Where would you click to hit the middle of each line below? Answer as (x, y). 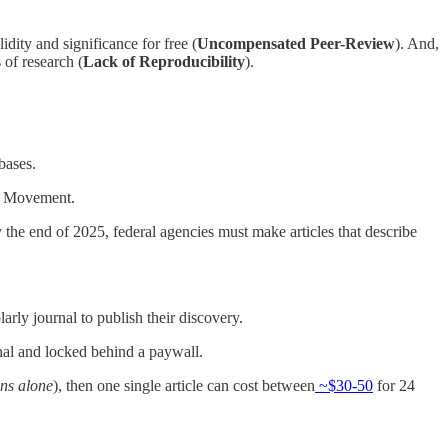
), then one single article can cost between (184, 386)
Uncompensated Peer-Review (296, 44)
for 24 (394, 386)
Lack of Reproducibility (164, 62)
